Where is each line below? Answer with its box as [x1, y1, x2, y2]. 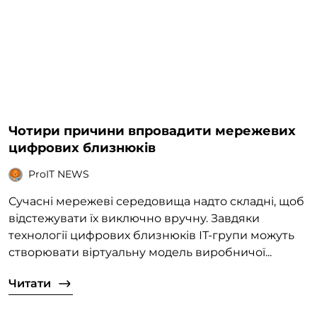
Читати [8, 276, 51, 290]
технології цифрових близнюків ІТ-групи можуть [8, 228, 294, 242]
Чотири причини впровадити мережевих [8, 122, 296, 139]
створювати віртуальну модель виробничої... [8, 245, 272, 259]
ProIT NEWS [28, 168, 89, 181]
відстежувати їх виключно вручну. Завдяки [8, 211, 260, 225]
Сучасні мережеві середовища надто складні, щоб [8, 194, 304, 208]
